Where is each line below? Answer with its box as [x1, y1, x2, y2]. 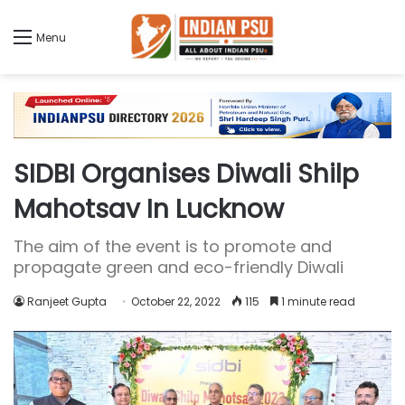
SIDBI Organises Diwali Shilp [14, 156, 359, 193]
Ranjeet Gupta [27, 294, 107, 310]
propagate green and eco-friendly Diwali [14, 256, 344, 279]
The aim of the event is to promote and [14, 235, 332, 259]
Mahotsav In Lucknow [14, 192, 284, 228]
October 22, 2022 [131, 294, 221, 310]
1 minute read [278, 294, 355, 310]
